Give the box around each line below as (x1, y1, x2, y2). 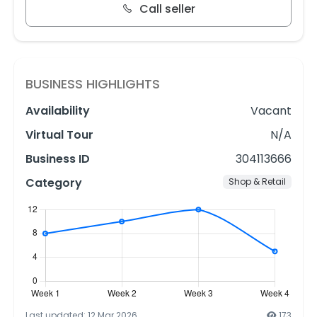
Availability (25, 103, 90, 120)
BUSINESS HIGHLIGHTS (25, 75, 160, 93)
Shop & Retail (229, 175, 287, 188)
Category (25, 175, 82, 192)
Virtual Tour (25, 127, 93, 144)
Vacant (250, 103, 292, 120)
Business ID (25, 151, 90, 168)
